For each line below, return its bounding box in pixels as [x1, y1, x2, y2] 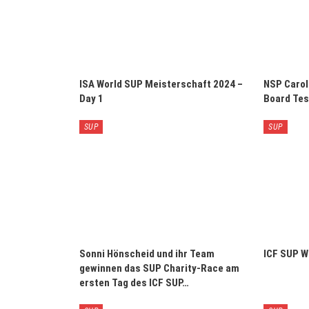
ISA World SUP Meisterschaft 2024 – [79, 77, 243, 90]
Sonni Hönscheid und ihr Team [79, 248, 215, 261]
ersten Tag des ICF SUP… [79, 277, 189, 290]
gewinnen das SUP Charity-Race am [79, 262, 239, 275]
